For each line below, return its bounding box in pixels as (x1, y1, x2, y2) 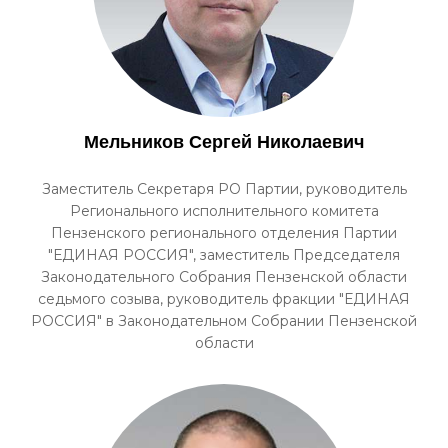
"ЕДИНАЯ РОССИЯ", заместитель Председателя (48, 246, 400, 264)
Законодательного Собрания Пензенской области (41, 268, 407, 286)
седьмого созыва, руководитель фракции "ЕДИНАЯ (38, 290, 410, 308)
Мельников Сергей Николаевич (84, 132, 364, 152)
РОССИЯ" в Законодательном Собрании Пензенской (31, 312, 417, 330)
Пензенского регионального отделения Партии (51, 224, 397, 242)
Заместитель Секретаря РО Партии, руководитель (41, 180, 407, 198)
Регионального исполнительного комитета (69, 202, 379, 220)
